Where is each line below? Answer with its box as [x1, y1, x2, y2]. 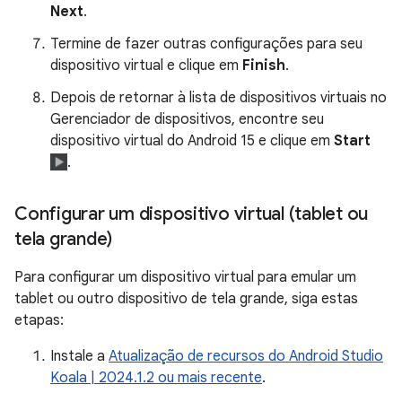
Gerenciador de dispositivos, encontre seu [50, 110, 324, 129]
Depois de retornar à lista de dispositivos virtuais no [50, 89, 387, 108]
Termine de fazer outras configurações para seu [50, 35, 363, 54]
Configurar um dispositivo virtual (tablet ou [14, 203, 368, 226]
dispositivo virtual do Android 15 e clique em [50, 132, 334, 151]
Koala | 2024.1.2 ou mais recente [50, 369, 262, 388]
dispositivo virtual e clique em [50, 57, 242, 75]
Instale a [50, 347, 109, 366]
